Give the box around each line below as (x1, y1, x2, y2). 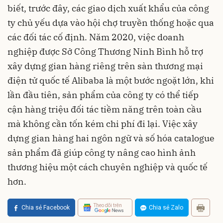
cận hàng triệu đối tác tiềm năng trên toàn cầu (7, 104, 202, 115)
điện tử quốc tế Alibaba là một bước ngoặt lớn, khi (7, 75, 214, 87)
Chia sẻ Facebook (21, 204, 70, 212)
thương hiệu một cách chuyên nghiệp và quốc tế (7, 161, 208, 173)
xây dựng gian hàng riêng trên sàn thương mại (7, 60, 203, 72)
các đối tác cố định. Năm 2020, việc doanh (7, 31, 184, 43)
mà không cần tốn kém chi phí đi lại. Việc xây (7, 118, 198, 130)
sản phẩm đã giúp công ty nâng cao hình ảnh (7, 147, 196, 159)
